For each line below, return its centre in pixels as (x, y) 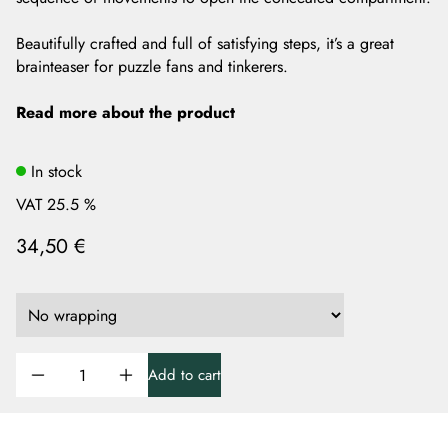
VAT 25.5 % (56, 204)
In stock (56, 171)
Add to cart (184, 375)
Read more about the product (125, 112)
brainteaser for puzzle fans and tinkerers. (152, 66)
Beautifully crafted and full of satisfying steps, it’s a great (205, 43)
